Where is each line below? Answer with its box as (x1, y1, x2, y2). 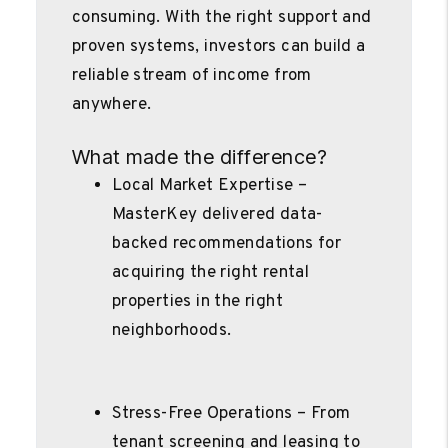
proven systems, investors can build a (71, 35, 366, 58)
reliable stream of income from (71, 64, 312, 87)
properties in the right (111, 290, 284, 313)
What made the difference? (71, 144, 328, 169)
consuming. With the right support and (71, 6, 372, 29)
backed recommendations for (111, 232, 342, 255)
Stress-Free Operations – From (111, 402, 351, 425)
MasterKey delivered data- (111, 203, 323, 226)
